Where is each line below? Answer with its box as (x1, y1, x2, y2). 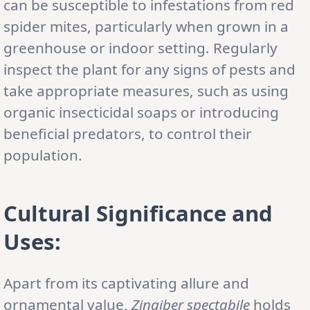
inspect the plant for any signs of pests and (3, 59, 295, 79)
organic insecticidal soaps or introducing (3, 102, 279, 122)
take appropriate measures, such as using (3, 80, 289, 100)
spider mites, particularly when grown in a (3, 16, 289, 36)
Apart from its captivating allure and (3, 273, 249, 293)
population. (3, 145, 82, 165)
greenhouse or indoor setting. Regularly (3, 37, 277, 57)
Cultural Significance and (3, 198, 273, 228)
